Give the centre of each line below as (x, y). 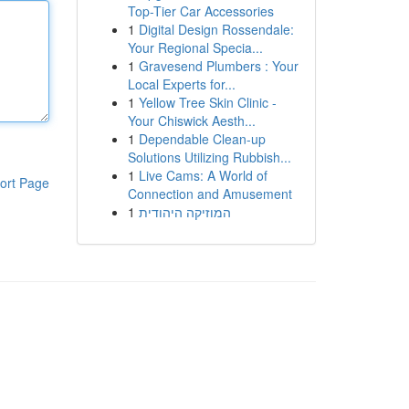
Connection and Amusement (210, 194)
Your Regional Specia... (195, 47)
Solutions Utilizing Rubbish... (209, 157)
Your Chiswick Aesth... (191, 121)
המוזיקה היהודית (184, 212)
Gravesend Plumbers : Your (218, 66)
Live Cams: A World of (203, 175)
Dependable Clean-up (202, 139)
